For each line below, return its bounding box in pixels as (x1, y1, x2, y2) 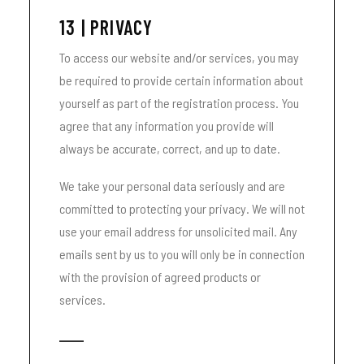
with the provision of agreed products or (59, 269, 261, 284)
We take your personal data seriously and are (59, 178, 285, 193)
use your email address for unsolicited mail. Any (59, 223, 297, 239)
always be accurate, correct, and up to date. (59, 141, 280, 156)
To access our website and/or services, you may (59, 50, 299, 65)
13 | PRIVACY (59, 15, 154, 39)
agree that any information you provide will (59, 118, 274, 133)
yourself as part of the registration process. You (59, 95, 299, 110)
